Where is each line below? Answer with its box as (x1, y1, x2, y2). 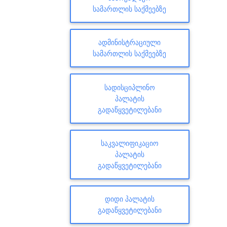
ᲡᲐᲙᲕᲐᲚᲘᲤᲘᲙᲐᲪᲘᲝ (100, 136, 159, 149)
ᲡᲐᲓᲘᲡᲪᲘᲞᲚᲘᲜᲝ (104, 81, 155, 94)
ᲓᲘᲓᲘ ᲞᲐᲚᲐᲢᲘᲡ (104, 192, 155, 205)
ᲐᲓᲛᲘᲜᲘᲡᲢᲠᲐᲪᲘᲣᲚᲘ (98, 36, 161, 49)
